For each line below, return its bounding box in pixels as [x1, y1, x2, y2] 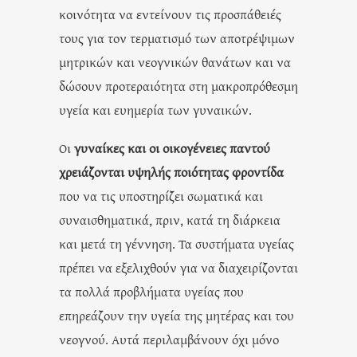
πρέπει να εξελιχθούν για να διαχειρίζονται [59, 257, 298, 277]
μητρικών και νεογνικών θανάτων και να [59, 52, 291, 71]
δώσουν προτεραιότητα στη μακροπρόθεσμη [59, 76, 298, 95]
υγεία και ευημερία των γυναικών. [59, 100, 252, 119]
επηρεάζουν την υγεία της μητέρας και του [59, 305, 294, 324]
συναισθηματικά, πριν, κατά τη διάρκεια [59, 210, 280, 229]
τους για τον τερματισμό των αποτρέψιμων [59, 28, 295, 47]
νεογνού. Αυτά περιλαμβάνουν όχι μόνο [59, 329, 279, 348]
